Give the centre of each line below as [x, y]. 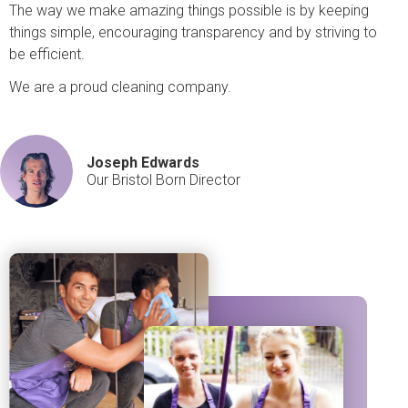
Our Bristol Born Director [163, 180]
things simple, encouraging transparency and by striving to [193, 32]
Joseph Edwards [143, 163]
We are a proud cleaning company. [120, 87]
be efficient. [47, 54]
